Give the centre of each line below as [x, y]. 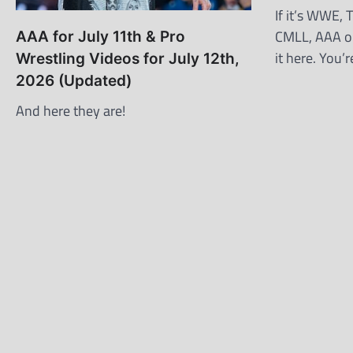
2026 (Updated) [74, 81]
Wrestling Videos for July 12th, [128, 59]
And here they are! [71, 111]
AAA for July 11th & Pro [100, 37]
